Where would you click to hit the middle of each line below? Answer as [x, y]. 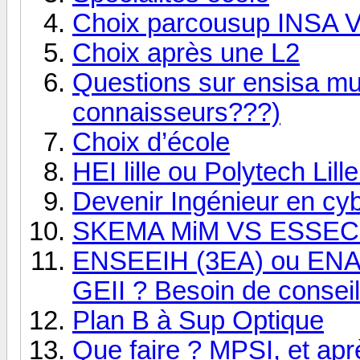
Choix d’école [151, 142]
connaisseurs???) [176, 112]
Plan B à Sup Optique [198, 320]
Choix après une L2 [186, 53]
